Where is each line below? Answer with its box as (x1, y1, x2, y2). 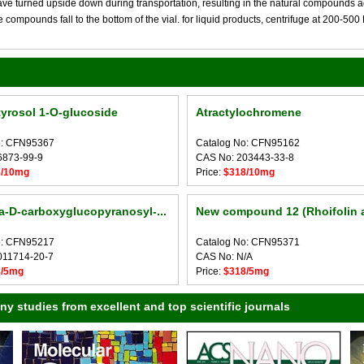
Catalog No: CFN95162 (195, 137, 300, 149)
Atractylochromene (195, 106, 301, 119)
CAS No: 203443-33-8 (195, 152, 294, 163)
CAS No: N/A (195, 251, 253, 262)
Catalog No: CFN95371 (195, 236, 300, 248)
